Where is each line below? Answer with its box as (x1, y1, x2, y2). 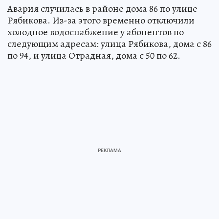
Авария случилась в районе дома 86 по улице (7, 1, 197, 15)
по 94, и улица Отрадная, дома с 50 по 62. (7, 48, 180, 62)
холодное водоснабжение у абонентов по (7, 25, 184, 39)
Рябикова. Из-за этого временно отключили (7, 13, 195, 27)
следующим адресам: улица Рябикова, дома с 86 (7, 37, 212, 50)
